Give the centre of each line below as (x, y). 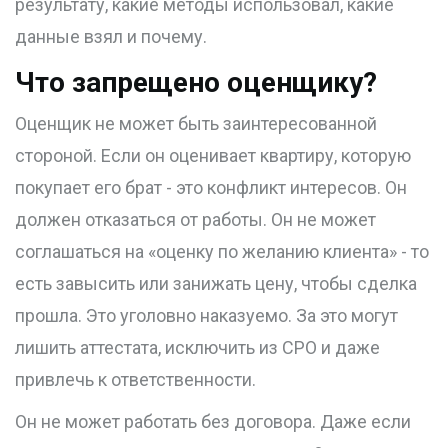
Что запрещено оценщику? (196, 83)
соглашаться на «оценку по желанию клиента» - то (222, 252)
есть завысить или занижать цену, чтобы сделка (216, 284)
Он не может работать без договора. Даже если (213, 422)
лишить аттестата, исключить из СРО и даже (197, 348)
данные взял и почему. (111, 37)
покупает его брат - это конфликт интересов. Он (211, 188)
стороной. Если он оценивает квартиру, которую (213, 156)
